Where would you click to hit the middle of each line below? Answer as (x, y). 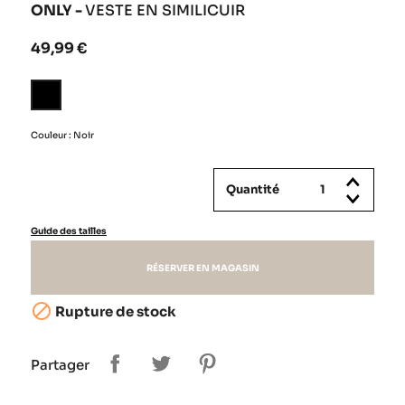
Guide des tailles (69, 231)
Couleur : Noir (62, 135)
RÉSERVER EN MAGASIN (202, 268)
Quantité (253, 189)
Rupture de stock (114, 311)
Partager (60, 365)
